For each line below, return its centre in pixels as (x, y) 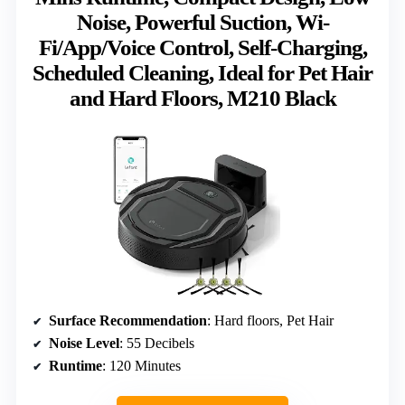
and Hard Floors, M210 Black (202, 99)
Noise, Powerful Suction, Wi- (202, 23)
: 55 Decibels (157, 343)
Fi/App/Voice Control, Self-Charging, (202, 48)
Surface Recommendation (128, 320)
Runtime (75, 365)
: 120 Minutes (141, 365)
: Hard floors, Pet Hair (270, 320)
